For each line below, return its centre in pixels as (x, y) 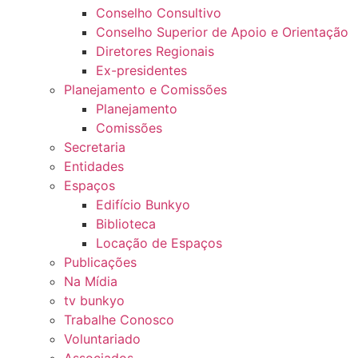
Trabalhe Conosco (119, 320)
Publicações (100, 262)
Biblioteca (126, 224)
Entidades (94, 166)
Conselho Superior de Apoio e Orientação (222, 32)
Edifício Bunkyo (143, 205)
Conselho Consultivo (159, 13)
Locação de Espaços (159, 243)
